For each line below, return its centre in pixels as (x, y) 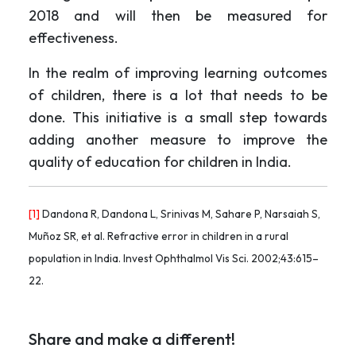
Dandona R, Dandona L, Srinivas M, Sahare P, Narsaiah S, (180, 214)
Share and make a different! (132, 339)
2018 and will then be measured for (178, 15)
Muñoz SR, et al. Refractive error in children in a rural (159, 236)
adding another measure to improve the (178, 139)
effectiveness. (74, 37)
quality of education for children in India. (160, 161)
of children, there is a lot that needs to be (178, 95)
